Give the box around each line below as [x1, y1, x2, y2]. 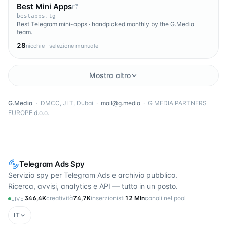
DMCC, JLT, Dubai [41, 99, 93, 107]
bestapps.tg [17, 13, 56, 19]
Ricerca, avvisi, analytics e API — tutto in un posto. [8, 182, 178, 191]
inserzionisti [90, 194, 125, 202]
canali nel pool [144, 194, 186, 202]
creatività [46, 194, 73, 202]
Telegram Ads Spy [19, 159, 85, 169]
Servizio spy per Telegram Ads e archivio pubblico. [8, 171, 177, 179]
